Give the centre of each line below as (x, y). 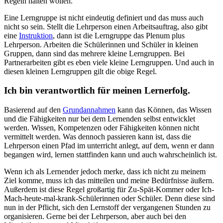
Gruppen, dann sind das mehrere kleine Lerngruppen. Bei (94, 53)
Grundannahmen (89, 110)
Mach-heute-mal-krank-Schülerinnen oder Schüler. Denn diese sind (110, 199)
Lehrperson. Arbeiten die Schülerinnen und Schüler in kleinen (101, 44)
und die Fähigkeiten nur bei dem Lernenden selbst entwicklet (100, 119)
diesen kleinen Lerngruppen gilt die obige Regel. (80, 71)
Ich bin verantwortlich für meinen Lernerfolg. (97, 91)
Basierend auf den (33, 110)
